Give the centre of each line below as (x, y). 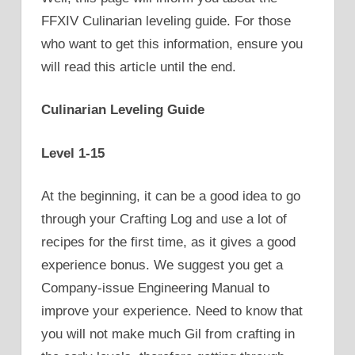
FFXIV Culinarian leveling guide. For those (166, 21)
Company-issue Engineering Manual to (155, 288)
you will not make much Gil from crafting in (168, 334)
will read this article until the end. (139, 67)
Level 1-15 (73, 153)
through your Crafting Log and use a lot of (164, 219)
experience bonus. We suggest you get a (162, 265)
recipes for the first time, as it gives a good (168, 242)
